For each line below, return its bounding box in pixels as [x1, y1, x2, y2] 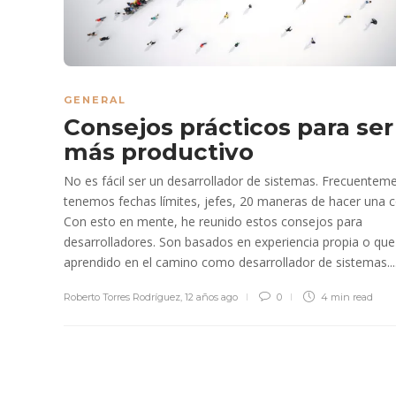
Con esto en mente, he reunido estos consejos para [64, 212, 362, 230]
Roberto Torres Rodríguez [64, 290, 180, 303]
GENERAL [64, 93, 126, 106]
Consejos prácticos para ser [64, 112, 393, 141]
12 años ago [185, 290, 238, 303]
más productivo [64, 137, 260, 166]
